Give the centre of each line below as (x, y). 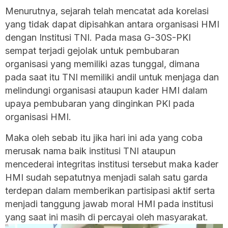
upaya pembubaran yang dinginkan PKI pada (100, 103)
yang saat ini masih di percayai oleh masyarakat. (107, 217)
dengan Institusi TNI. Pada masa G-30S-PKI (98, 37)
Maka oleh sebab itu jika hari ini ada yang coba (104, 137)
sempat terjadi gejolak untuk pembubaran (92, 50)
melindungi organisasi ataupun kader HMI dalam (106, 90)
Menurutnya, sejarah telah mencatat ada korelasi (107, 11)
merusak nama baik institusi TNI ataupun (90, 151)
